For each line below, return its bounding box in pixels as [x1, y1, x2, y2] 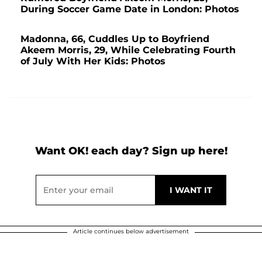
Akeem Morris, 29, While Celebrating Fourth [20, 44, 236, 56]
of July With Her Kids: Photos [20, 56, 166, 67]
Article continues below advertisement [73, 227, 189, 236]
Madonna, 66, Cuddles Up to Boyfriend [20, 33, 209, 45]
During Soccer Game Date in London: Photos [20, 4, 239, 15]
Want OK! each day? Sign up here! [35, 144, 227, 158]
